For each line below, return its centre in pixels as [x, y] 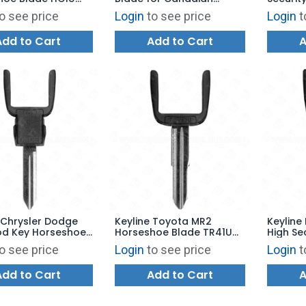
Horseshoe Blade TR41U [173, 232]
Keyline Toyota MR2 [163, 221]
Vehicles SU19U [151, 9]
